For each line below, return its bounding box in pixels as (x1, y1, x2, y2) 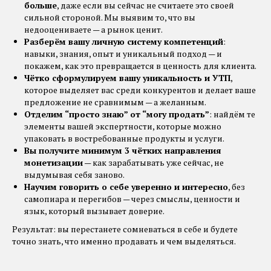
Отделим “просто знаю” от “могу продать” (24, 108, 209, 120)
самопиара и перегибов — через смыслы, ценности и (24, 192, 240, 204)
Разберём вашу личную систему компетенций (24, 35, 223, 47)
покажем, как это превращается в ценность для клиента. (24, 59, 256, 71)
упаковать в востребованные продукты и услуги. (24, 132, 224, 144)
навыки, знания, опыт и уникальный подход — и (24, 47, 222, 59)
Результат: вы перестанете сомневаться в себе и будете (12, 223, 238, 235)
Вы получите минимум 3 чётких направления (24, 144, 221, 156)
